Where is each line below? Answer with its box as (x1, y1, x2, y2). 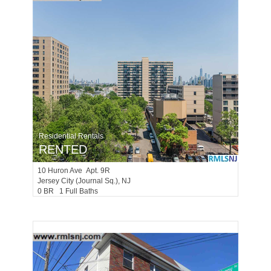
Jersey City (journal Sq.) (38, 177, 118, 185)
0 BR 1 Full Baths (38, 187, 103, 195)
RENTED (39, 143, 87, 156)
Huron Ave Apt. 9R (48, 166, 110, 175)
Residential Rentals (39, 132, 103, 140)
